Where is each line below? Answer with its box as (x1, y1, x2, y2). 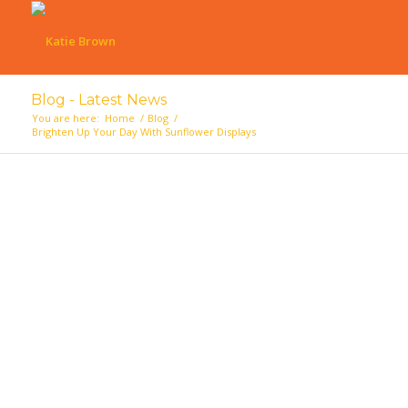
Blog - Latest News (30, 91, 167, 108)
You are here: (31, 111, 99, 125)
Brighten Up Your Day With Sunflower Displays (31, 125, 256, 138)
